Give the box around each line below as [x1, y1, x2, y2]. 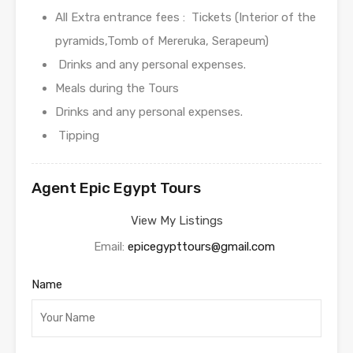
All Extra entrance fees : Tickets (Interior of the [55, 10, 316, 25]
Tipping [55, 128, 99, 143]
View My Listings [130, 214, 223, 229]
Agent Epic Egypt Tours [32, 179, 201, 198]
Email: [94, 240, 128, 255]
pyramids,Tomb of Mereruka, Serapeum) [55, 34, 269, 49]
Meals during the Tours [55, 81, 179, 96]
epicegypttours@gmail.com [128, 240, 275, 255]
